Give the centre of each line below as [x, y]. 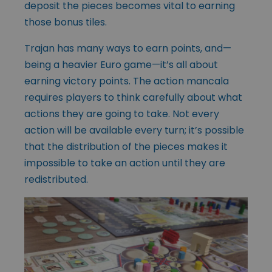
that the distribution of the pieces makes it [126, 146]
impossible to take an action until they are [125, 163]
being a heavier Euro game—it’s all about [121, 64]
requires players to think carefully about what [133, 97]
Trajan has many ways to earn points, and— [128, 48]
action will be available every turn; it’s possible [134, 130]
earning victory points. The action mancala [127, 81]
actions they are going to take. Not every [122, 114]
